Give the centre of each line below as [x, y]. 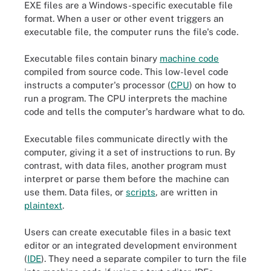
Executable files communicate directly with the [126, 139]
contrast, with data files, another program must [126, 165]
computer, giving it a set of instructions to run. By [130, 152]
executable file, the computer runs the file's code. [131, 31]
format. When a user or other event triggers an [124, 18]
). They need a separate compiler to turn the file [144, 259]
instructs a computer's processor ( [97, 85]
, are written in [187, 192]
